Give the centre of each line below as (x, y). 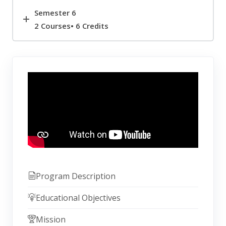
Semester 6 (55, 13)
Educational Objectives (78, 198)
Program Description (76, 176)
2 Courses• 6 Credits (71, 26)
